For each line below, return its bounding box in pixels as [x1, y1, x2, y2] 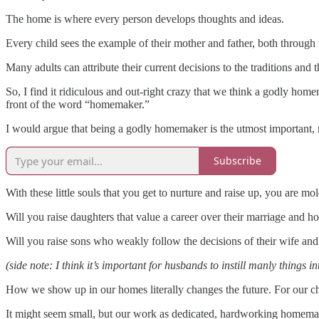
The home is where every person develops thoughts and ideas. [6, 12, 284, 25]
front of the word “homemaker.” [6, 98, 150, 110]
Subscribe [214, 154, 261, 168]
